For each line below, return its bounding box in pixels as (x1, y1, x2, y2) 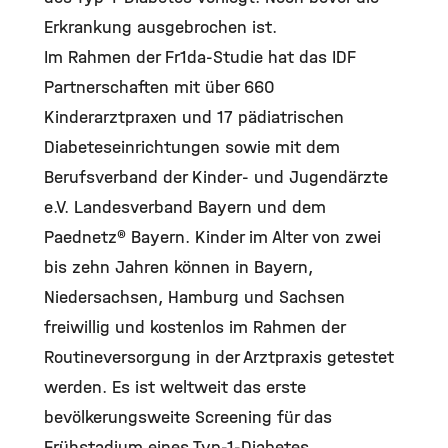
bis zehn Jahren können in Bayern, (44, 256, 313, 278)
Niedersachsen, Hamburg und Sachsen (44, 286, 345, 308)
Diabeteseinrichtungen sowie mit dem (44, 136, 340, 158)
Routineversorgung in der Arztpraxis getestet (44, 346, 394, 368)
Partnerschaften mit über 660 (44, 76, 275, 98)
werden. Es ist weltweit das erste (44, 376, 306, 398)
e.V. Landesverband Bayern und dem (44, 196, 326, 218)
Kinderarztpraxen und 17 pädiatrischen (44, 106, 344, 128)
